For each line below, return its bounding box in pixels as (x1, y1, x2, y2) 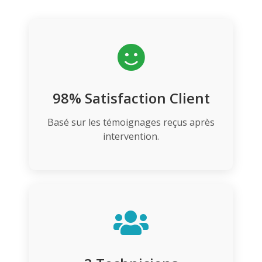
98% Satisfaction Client (52, 88, 210, 108)
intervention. (103, 130, 159, 143)
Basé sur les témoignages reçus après (47, 116, 215, 129)
